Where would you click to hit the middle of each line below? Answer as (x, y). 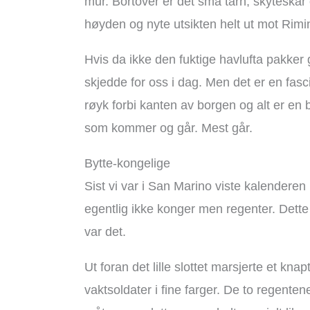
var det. (105, 232)
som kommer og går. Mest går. (168, 128)
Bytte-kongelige (127, 163)
